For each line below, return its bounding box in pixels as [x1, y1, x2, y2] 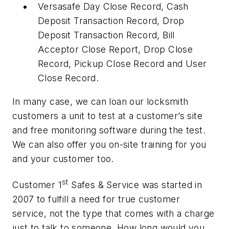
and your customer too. [12, 153, 114, 164]
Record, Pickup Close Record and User [38, 58, 207, 70]
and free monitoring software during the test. [12, 124, 205, 135]
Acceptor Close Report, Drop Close [38, 44, 193, 55]
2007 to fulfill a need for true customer [12, 194, 180, 205]
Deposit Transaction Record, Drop [38, 15, 185, 27]
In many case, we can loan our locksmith [12, 96, 189, 107]
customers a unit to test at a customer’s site [12, 110, 202, 121]
